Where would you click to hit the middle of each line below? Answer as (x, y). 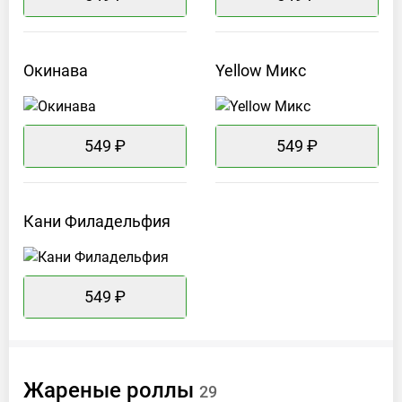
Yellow (239, 71)
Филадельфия (118, 222)
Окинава (56, 71)
